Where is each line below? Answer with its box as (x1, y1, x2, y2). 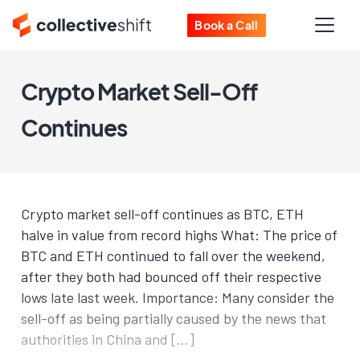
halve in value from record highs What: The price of (21, 226, 337, 243)
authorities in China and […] (21, 330, 194, 348)
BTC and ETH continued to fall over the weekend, (21, 247, 325, 264)
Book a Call (194, 17, 259, 32)
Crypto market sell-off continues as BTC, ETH (21, 205, 304, 223)
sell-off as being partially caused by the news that (21, 309, 326, 327)
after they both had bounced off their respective (21, 268, 321, 285)
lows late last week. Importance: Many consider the (21, 288, 334, 306)
